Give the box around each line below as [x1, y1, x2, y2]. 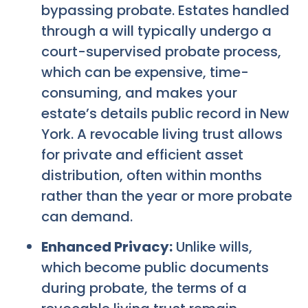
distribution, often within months [41, 165, 262, 185]
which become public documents [41, 258, 269, 278]
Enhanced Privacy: [41, 237, 173, 257]
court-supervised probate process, [41, 41, 281, 61]
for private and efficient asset [41, 144, 243, 164]
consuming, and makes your [41, 82, 237, 102]
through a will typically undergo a [41, 21, 272, 41]
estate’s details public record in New [41, 103, 289, 123]
